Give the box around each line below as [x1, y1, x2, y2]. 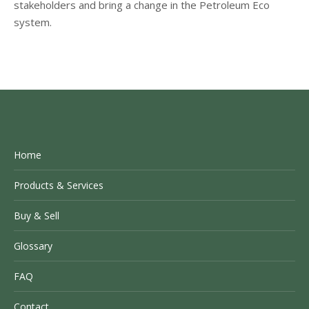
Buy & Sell [14, 209, 59, 222]
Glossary [14, 239, 52, 252]
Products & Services [14, 179, 103, 192]
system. [14, 15, 52, 29]
